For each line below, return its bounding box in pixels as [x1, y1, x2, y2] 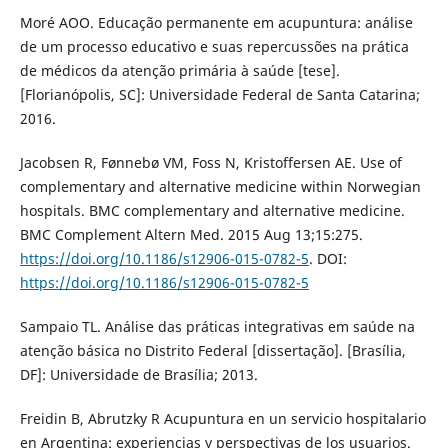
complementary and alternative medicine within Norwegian [19, 176, 421, 196]
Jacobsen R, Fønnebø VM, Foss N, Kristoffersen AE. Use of [19, 152, 402, 172]
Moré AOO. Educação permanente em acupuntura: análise [19, 12, 413, 32]
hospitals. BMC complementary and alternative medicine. [19, 200, 405, 220]
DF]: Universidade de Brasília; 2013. [19, 364, 258, 384]
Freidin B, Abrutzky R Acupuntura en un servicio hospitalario [19, 408, 426, 428]
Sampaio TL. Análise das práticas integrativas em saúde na [19, 316, 415, 336]
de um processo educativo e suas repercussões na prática [19, 36, 409, 56]
